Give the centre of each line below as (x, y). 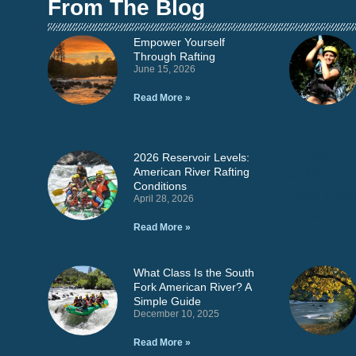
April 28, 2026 (163, 199)
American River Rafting (191, 172)
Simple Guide (167, 302)
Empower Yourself (179, 43)
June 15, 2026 (164, 70)
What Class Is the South (193, 273)
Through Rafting (174, 57)
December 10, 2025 (176, 314)
